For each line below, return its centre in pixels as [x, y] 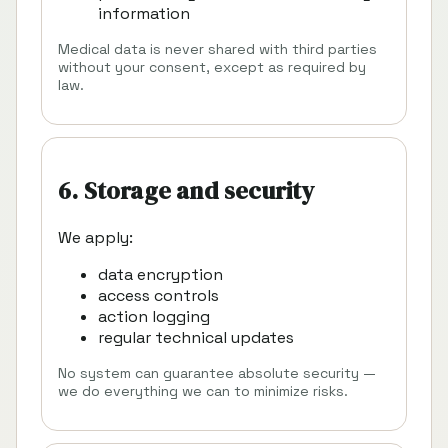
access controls [158, 295]
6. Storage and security [186, 190]
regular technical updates [196, 337]
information [144, 13]
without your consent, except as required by [212, 66]
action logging [154, 316]
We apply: [95, 237]
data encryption [160, 274]
